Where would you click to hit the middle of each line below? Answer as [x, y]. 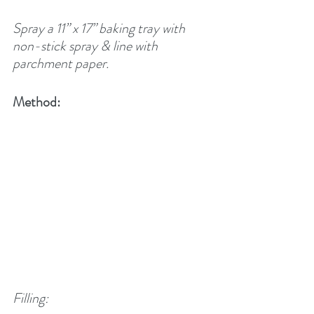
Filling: [30, 299]
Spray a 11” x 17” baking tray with [100, 28]
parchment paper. [61, 63]
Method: [36, 102]
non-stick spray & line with [87, 46]
